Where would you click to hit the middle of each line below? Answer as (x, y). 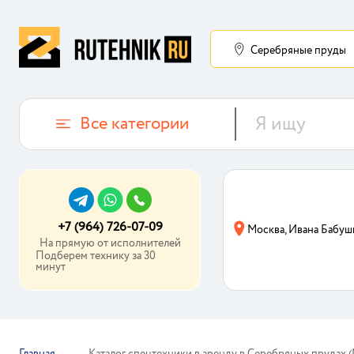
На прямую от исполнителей (110, 243)
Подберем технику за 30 (96, 256)
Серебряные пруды (298, 51)
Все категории (134, 124)
